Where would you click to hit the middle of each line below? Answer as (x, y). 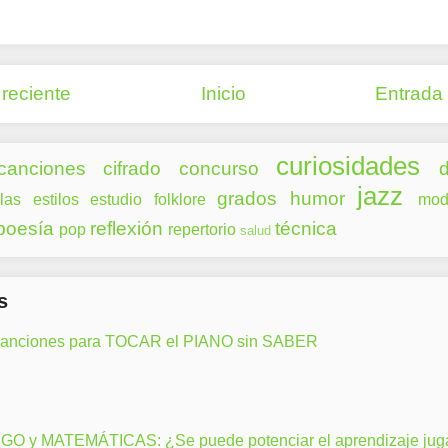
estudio (116, 199)
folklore (179, 199)
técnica (306, 228)
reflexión (126, 228)
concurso (218, 168)
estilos (55, 199)
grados (247, 198)
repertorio (202, 229)
